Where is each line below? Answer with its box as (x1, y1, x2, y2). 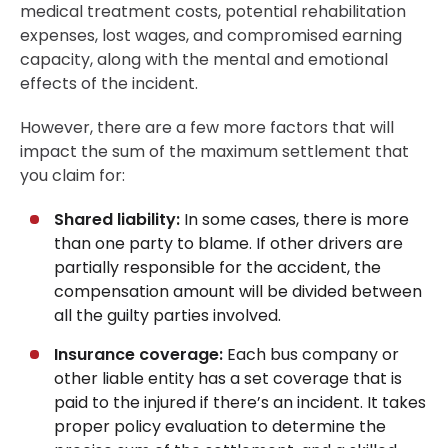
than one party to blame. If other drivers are (54, 232, 403, 256)
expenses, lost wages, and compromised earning (20, 24, 402, 48)
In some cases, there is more (180, 208, 409, 232)
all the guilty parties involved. (54, 304, 281, 328)
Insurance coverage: (54, 343, 223, 367)
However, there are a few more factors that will (20, 116, 394, 140)
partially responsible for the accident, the (54, 256, 381, 280)
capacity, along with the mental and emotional (20, 48, 388, 72)
